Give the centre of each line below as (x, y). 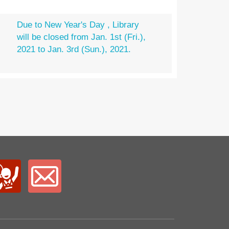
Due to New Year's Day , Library (78, 25)
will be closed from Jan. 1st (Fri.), (82, 37)
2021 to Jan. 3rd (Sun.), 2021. (74, 50)
